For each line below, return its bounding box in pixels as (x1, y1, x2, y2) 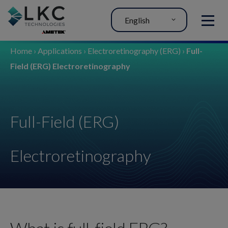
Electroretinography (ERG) (88, 46, 181, 55)
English (124, 15, 150, 25)
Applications (38, 46, 82, 55)
